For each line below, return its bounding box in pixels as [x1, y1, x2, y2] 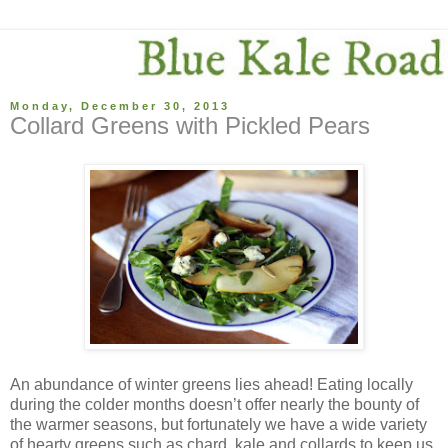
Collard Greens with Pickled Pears [10, 112, 370, 140]
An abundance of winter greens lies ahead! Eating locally [10, 376, 413, 394]
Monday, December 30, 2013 [10, 100, 230, 113]
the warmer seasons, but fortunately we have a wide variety [10, 416, 427, 434]
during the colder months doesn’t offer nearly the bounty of [10, 396, 419, 414]
